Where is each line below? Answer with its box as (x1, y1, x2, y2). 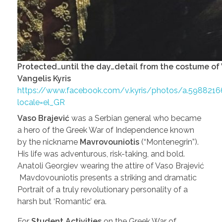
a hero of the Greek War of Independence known (17, 125, 194, 135)
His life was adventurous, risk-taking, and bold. (17, 149, 185, 159)
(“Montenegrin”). (139, 137, 199, 147)
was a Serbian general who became (69, 113, 201, 123)
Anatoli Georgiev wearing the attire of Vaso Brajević (17, 161, 204, 170)
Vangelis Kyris (17, 73, 71, 83)
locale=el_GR (17, 97, 65, 107)
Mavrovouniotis (80, 137, 139, 147)
